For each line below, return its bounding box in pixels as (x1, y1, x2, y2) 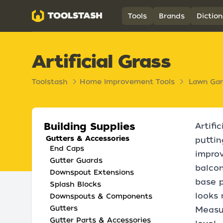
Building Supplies (44, 120, 135, 132)
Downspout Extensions (50, 168, 134, 176)
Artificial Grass (32, 51, 170, 72)
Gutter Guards (50, 156, 103, 164)
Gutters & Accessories (46, 134, 129, 142)
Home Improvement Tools (80, 78, 175, 86)
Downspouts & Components (50, 192, 152, 200)
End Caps (50, 144, 84, 152)
